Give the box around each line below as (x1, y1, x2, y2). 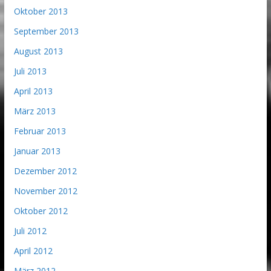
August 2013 (13, 45, 63, 57)
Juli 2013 (13, 65, 47, 77)
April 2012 (13, 244, 53, 256)
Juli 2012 (13, 224, 47, 237)
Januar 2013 (13, 145, 60, 157)
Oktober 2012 (13, 204, 68, 217)
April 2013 (13, 85, 53, 97)
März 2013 (13, 105, 56, 117)
